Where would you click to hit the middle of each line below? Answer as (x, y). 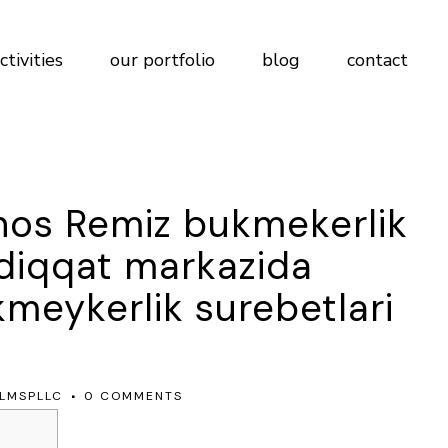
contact (378, 60)
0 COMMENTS (133, 396)
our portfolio (163, 60)
